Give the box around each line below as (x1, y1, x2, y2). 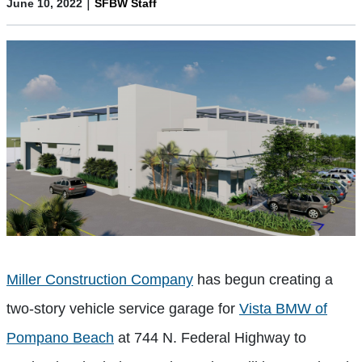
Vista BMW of (239, 301, 327, 318)
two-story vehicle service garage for (6, 301, 239, 318)
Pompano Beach (6, 330, 114, 347)
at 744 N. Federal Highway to (114, 330, 306, 347)
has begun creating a (193, 271, 333, 288)
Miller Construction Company (6, 271, 193, 288)
